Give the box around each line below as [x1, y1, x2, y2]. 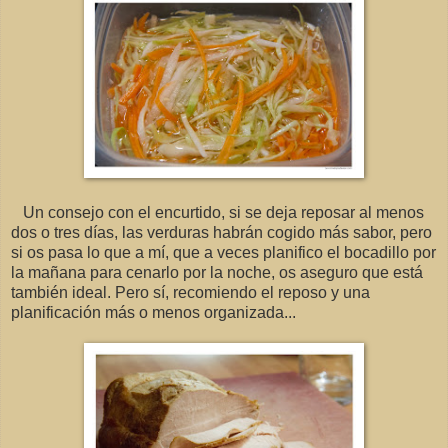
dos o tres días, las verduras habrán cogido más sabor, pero [11, 224, 432, 242]
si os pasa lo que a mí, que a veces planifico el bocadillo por [11, 244, 436, 262]
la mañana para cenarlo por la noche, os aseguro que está [11, 264, 423, 282]
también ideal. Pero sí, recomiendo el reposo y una [11, 284, 370, 302]
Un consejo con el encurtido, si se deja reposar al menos [11, 204, 424, 222]
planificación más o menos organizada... [11, 304, 296, 322]
